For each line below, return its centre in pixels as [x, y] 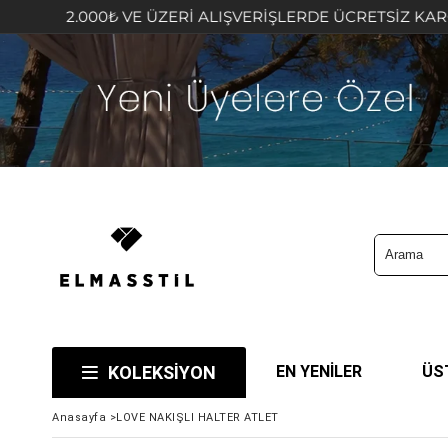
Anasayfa [79, 417]
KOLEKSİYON [162, 372]
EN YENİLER [319, 371]
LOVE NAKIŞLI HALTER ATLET [197, 417]
